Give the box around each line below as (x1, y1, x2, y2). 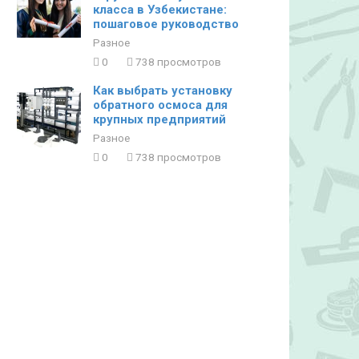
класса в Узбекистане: (93, 2, 227, 17)
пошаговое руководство (93, 17, 239, 31)
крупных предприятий (93, 112, 226, 127)
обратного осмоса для (93, 98, 228, 112)
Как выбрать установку (93, 83, 232, 98)
